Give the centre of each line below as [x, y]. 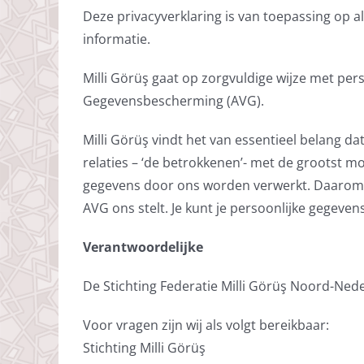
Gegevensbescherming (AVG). [173, 100]
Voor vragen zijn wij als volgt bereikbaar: [206, 325]
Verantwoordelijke [143, 247]
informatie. [116, 39]
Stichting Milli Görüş [144, 347]
